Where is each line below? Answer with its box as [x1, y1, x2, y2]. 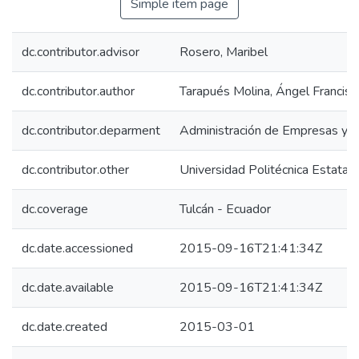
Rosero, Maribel [179, 43, 268, 61]
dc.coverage [22, 200, 88, 218]
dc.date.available [22, 279, 114, 296]
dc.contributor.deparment [22, 122, 160, 139]
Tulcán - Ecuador [179, 200, 271, 218]
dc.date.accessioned [22, 240, 133, 257]
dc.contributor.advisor [22, 43, 139, 61]
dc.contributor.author [22, 83, 135, 100]
